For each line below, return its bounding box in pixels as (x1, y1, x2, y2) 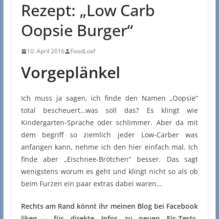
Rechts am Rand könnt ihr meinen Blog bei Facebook (21, 201, 198, 211)
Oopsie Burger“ (21, 20, 133, 41)
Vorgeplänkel (21, 62, 120, 83)
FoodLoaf (70, 47, 95, 56)
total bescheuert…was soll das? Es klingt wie (21, 106, 198, 115)
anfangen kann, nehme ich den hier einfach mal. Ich (21, 142, 198, 152)
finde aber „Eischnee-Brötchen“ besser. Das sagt (21, 154, 198, 164)
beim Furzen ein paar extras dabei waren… (21, 179, 162, 189)
